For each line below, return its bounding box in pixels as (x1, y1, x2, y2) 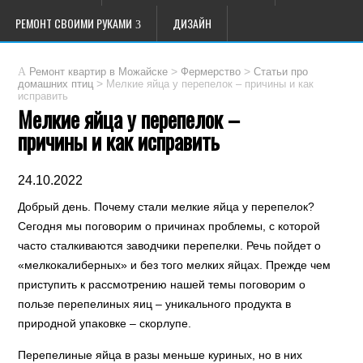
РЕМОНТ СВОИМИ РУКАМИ (15, 15, 132, 32)
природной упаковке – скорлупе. (18, 317, 192, 330)
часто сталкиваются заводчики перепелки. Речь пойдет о (18, 239, 322, 252)
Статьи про (254, 66, 309, 78)
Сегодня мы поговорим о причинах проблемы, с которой (18, 220, 321, 233)
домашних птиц (18, 79, 94, 90)
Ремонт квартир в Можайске (29, 66, 169, 78)
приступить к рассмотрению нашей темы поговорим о (18, 278, 306, 291)
